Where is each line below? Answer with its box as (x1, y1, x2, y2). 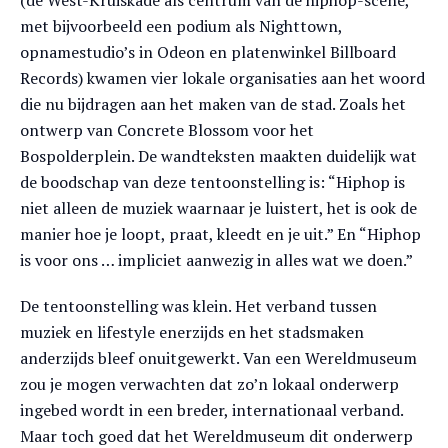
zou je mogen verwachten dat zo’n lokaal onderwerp (20, 373, 399, 395)
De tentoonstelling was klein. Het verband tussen (20, 295, 377, 317)
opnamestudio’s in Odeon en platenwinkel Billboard (20, 41, 396, 63)
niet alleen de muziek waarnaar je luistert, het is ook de (20, 197, 417, 219)
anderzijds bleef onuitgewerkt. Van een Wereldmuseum (20, 347, 417, 369)
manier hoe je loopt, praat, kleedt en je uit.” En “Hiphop (20, 223, 421, 245)
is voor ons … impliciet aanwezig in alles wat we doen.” (20, 249, 413, 271)
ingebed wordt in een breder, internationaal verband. (20, 399, 403, 421)
